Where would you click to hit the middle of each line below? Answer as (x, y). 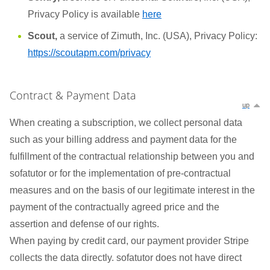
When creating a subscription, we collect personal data (126, 123)
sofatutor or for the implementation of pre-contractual (120, 173)
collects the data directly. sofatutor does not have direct (126, 258)
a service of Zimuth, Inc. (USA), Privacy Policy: (157, 36)
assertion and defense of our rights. (84, 224)
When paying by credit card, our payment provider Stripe (129, 241)
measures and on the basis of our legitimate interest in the (132, 190)
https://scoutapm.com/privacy (89, 53)
